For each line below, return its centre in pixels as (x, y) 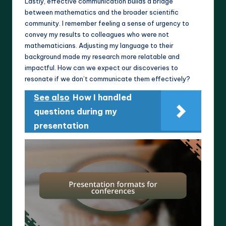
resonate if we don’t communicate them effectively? (107, 79)
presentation (61, 126)
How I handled (102, 98)
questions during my (75, 112)
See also (52, 98)
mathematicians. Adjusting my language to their (99, 46)
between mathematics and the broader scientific (102, 12)
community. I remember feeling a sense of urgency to (107, 23)
